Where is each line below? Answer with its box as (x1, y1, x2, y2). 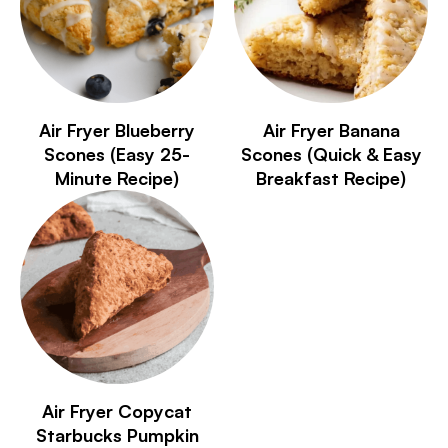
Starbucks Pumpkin (35, 423, 199, 446)
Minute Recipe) (55, 166, 179, 189)
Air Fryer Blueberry (39, 118, 195, 141)
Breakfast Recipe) (256, 166, 406, 189)
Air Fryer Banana (262, 118, 400, 141)
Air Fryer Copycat (42, 399, 192, 422)
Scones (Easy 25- (44, 142, 190, 165)
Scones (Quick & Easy (240, 142, 422, 165)
